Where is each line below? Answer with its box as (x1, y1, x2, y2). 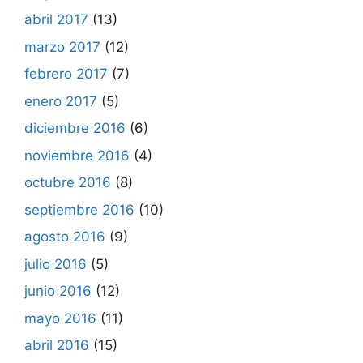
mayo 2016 (24, 310, 96, 327)
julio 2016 (24, 255, 87, 272)
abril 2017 (24, 11, 88, 28)
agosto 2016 (24, 228, 105, 245)
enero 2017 (24, 92, 97, 109)
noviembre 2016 (24, 147, 130, 164)
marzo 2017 (24, 38, 100, 55)
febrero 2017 (24, 66, 108, 82)
